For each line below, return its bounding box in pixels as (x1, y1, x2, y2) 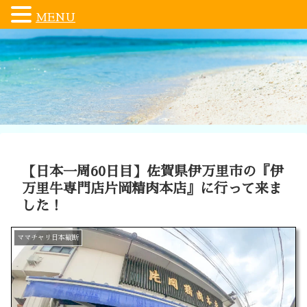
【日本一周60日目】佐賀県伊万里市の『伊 (22, 164, 284, 178)
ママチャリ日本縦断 (17, 234, 79, 241)
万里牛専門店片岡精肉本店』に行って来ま (22, 182, 282, 195)
